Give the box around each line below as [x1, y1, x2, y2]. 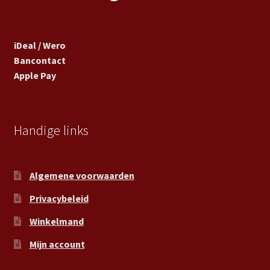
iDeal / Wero [13, 39, 66, 52]
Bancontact [13, 54, 66, 67]
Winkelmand [29, 215, 84, 227]
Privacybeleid [29, 192, 89, 204]
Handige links [13, 121, 89, 139]
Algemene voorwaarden [29, 169, 134, 181]
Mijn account [29, 237, 85, 250]
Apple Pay [13, 69, 56, 82]
